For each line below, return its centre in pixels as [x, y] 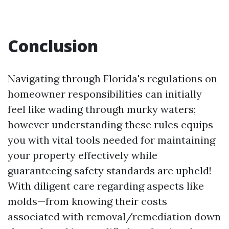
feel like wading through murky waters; [102, 109]
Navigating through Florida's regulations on [112, 78]
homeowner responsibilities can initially [105, 94]
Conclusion [53, 45]
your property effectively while [83, 155]
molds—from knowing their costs [87, 201]
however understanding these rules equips [110, 124]
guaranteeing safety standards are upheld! [110, 170]
